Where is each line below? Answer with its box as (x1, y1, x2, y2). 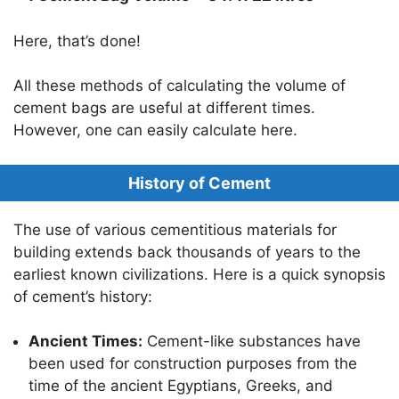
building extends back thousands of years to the (13, 242, 361, 261)
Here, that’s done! (13, 31, 141, 50)
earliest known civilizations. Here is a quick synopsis (13, 265, 386, 283)
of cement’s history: (13, 287, 152, 305)
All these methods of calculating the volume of (13, 77, 346, 95)
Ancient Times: (28, 332, 142, 351)
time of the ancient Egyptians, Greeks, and (28, 377, 333, 395)
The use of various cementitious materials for (13, 220, 337, 239)
